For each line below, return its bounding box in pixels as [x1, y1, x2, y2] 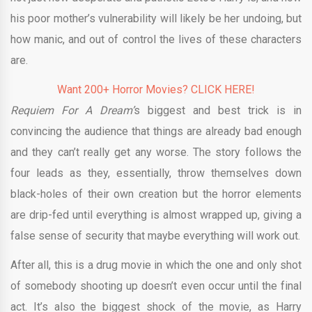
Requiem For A [10, 103, 92, 117]
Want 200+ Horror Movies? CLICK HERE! [57, 82, 255, 96]
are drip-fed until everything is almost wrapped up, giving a [10, 208, 302, 221]
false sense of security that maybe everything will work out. [10, 228, 300, 242]
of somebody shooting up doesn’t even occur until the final [10, 279, 302, 292]
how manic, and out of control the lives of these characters [10, 32, 302, 46]
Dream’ [100, 103, 134, 117]
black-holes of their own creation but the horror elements [10, 187, 302, 201]
